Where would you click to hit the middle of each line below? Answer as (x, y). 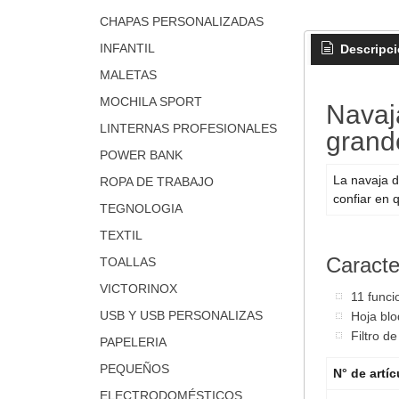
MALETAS (128, 75)
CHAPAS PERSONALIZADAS (181, 22)
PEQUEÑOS (134, 369)
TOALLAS (127, 262)
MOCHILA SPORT (151, 102)
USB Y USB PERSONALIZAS (181, 316)
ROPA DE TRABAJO (156, 182)
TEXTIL (121, 236)
